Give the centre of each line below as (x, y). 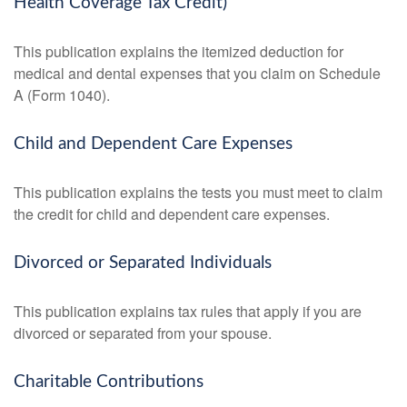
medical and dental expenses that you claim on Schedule (197, 74)
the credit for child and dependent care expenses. (172, 214)
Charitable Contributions (109, 382)
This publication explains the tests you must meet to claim (198, 193)
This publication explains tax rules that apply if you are (188, 312)
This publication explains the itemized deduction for (179, 52)
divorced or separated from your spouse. (143, 333)
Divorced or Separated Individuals (143, 263)
